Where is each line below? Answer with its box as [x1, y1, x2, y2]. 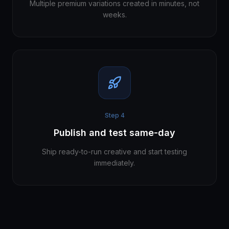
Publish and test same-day [54, 127, 175, 138]
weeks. [102, 10, 127, 19]
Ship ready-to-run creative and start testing [42, 147, 187, 156]
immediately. [94, 158, 135, 167]
